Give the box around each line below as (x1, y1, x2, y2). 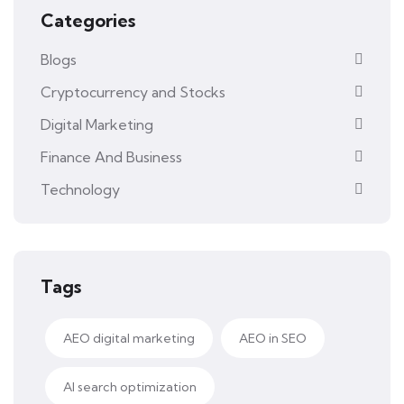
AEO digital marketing (63, 329, 195, 346)
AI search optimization (63, 378, 197, 395)
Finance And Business (41, 147, 182, 166)
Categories (41, 8, 135, 32)
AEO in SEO (239, 329, 307, 346)
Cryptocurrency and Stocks (41, 82, 225, 101)
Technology (41, 179, 120, 198)
